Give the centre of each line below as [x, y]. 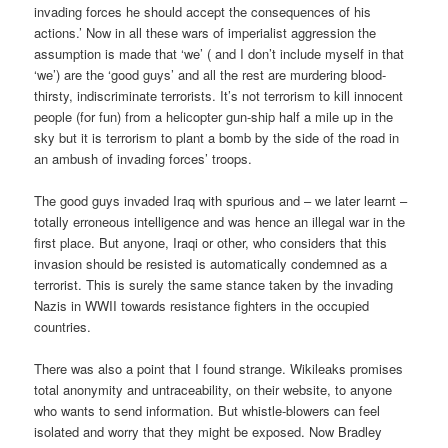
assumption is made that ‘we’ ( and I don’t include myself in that [219, 53]
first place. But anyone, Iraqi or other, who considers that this [211, 242]
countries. [63, 326]
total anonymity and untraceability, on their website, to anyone [213, 390]
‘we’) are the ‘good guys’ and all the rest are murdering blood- [210, 74]
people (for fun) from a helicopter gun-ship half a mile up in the [214, 116]
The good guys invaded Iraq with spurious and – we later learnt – [221, 200]
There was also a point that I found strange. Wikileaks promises [219, 369]
